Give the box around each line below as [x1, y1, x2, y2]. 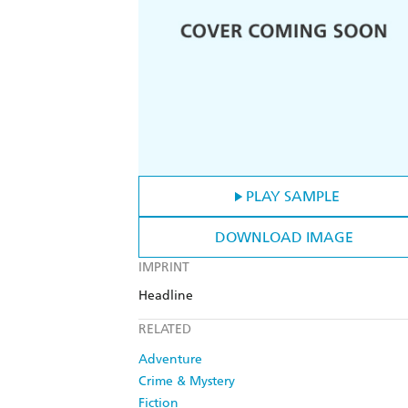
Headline [138, 288, 193, 304]
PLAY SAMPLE [245, 188, 340, 206]
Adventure [138, 352, 202, 368]
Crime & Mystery [138, 373, 235, 390]
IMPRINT [138, 260, 189, 276]
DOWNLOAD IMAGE [215, 229, 353, 247]
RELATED [138, 321, 191, 338]
